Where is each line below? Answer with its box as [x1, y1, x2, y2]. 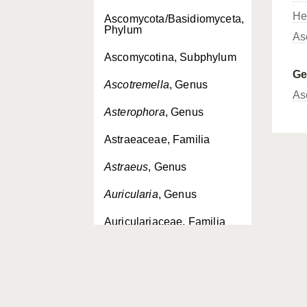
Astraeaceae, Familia [104, 134, 210, 145]
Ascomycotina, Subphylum [104, 51, 236, 63]
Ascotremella [104, 79, 169, 90]
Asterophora [104, 106, 165, 118]
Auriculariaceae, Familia [104, 216, 225, 228]
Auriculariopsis [104, 271, 179, 282]
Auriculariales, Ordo [104, 243, 204, 255]
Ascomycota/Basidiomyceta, [104, 13, 245, 25]
